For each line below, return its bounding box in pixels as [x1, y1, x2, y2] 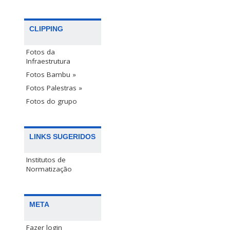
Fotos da [26, 47, 55, 57]
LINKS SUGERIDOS [29, 132, 95, 141]
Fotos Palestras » [26, 83, 82, 93]
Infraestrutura [26, 56, 70, 66]
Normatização [26, 164, 72, 174]
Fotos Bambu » [26, 70, 76, 80]
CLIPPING [29, 25, 63, 33]
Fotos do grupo [26, 97, 77, 106]
